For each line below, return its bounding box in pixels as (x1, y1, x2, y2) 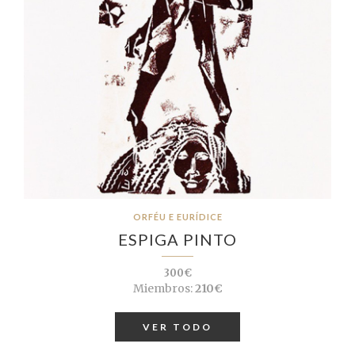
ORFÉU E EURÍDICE (132, 212, 223, 223)
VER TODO (143, 321, 212, 334)
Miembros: (132, 281, 193, 296)
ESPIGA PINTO (118, 230, 237, 250)
